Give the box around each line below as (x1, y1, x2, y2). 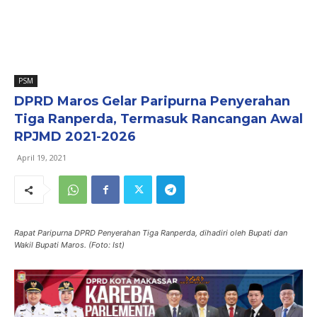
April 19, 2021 (17, 152, 67, 163)
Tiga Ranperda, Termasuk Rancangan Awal (14, 111, 303, 127)
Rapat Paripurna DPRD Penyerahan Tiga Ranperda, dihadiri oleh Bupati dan (14, 228, 287, 238)
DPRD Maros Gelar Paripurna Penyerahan (14, 93, 290, 109)
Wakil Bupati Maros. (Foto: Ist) (14, 240, 125, 250)
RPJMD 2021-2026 (14, 129, 136, 144)
